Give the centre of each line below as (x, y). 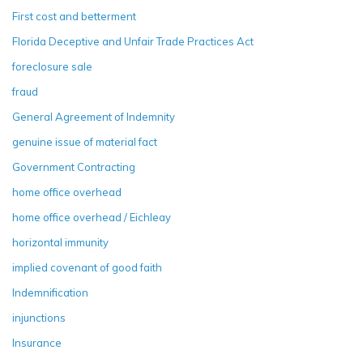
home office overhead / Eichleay (92, 218)
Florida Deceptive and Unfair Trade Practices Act (133, 42)
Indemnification (50, 293)
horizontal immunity (60, 243)
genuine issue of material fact (85, 142)
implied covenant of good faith (87, 268)
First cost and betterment (74, 17)
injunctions (39, 318)
